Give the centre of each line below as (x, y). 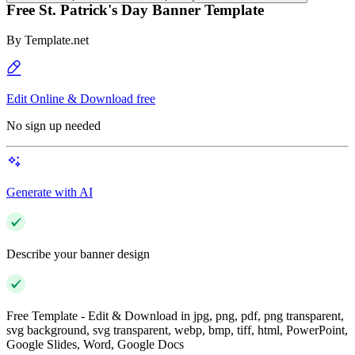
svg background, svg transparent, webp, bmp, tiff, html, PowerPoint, (177, 330)
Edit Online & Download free (81, 99)
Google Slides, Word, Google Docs (95, 345)
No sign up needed (53, 126)
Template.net (57, 40)
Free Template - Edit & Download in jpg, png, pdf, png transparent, (175, 316)
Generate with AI (50, 193)
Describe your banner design (78, 254)
